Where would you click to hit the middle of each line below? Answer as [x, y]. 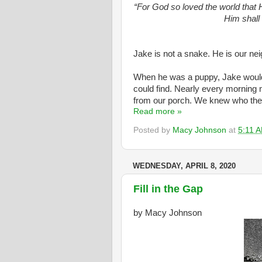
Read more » [158, 111]
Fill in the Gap [168, 189]
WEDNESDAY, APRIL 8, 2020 [184, 166]
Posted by [153, 130]
